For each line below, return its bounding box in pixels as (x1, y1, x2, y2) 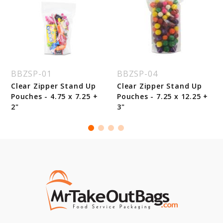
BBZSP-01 (11, 68, 52, 80)
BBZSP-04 (117, 68, 158, 80)
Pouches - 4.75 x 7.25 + (11, 92, 98, 102)
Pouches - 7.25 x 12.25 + (117, 92, 209, 102)
